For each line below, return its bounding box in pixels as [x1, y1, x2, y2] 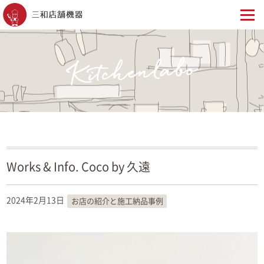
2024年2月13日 [6, 196, 65, 204]
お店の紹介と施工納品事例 [71, 197, 163, 205]
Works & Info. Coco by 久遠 [6, 161, 151, 173]
